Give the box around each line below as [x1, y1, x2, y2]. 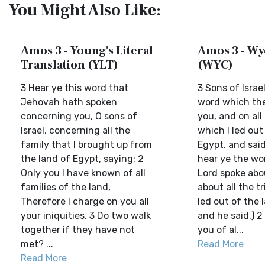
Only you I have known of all [21, 167, 146, 179]
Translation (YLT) [21, 57, 118, 73]
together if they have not [21, 224, 135, 235]
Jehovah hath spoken [21, 96, 117, 108]
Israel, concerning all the [21, 125, 130, 136]
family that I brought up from [21, 139, 152, 150]
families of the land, [21, 182, 111, 193]
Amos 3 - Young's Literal [21, 43, 153, 59]
